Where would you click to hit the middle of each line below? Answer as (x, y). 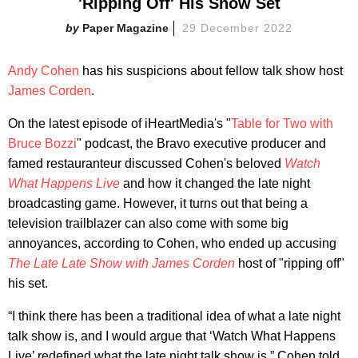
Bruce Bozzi (42, 144)
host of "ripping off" (291, 264)
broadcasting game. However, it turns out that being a (158, 204)
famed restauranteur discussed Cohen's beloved (146, 164)
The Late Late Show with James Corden (121, 264)
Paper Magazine (126, 28)
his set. (28, 284)
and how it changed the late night (217, 184)
